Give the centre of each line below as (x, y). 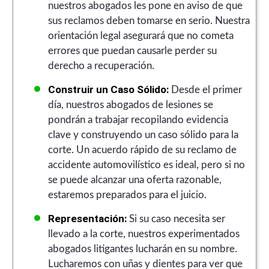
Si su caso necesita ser (176, 219)
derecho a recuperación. (101, 65)
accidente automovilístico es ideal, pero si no (146, 165)
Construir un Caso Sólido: (108, 89)
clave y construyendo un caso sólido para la (143, 134)
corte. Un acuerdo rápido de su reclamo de (142, 150)
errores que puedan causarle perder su (132, 50)
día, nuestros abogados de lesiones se (130, 104)
